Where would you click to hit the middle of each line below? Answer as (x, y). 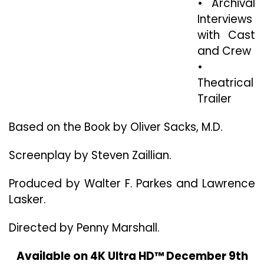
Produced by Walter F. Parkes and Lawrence (132, 184)
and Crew (224, 51)
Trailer (214, 99)
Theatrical (225, 83)
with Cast (226, 35)
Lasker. (27, 199)
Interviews (225, 19)
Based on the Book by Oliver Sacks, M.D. (116, 127)
